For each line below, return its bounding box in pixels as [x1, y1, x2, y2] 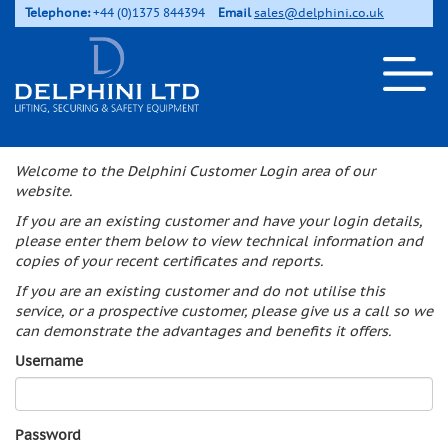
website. [15, 183, 72, 200]
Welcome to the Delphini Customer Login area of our [15, 163, 375, 180]
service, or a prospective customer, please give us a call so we [15, 303, 433, 320]
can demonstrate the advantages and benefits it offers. [15, 323, 391, 340]
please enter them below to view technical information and [15, 233, 423, 250]
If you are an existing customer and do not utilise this [15, 283, 385, 300]
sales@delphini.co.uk [254, 6, 384, 20]
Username [15, 353, 83, 370]
